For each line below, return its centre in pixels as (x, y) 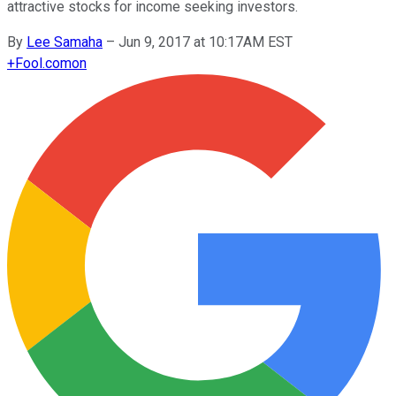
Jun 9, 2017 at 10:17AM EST (206, 42)
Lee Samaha (65, 42)
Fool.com (43, 63)
